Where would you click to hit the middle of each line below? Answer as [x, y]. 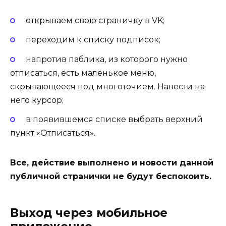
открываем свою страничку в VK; [95, 21]
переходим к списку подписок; [93, 40]
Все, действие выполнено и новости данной [112, 162]
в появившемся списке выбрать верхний [114, 119]
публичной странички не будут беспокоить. [111, 176]
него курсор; [37, 100]
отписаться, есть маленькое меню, [83, 73]
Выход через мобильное [89, 213]
